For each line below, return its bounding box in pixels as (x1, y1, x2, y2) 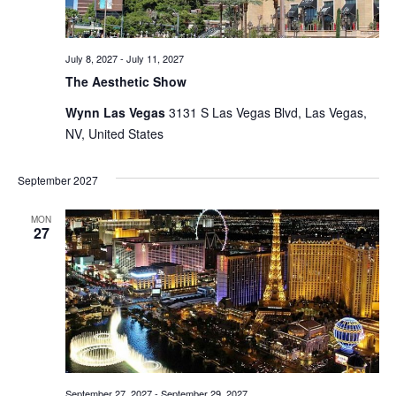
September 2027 (17, 171, 98, 187)
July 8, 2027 (65, 50, 118, 65)
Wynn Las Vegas (65, 103, 169, 121)
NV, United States (65, 124, 164, 142)
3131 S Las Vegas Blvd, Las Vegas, (168, 103, 367, 121)
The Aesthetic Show (65, 72, 187, 90)
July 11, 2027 (126, 50, 184, 65)
